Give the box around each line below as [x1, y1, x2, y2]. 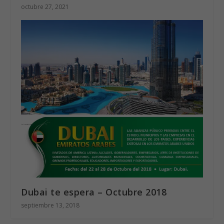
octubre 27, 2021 [21, 2, 69, 11]
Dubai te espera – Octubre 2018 [21, 186, 167, 198]
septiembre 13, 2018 [21, 201, 80, 210]
